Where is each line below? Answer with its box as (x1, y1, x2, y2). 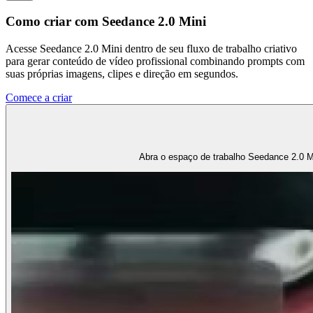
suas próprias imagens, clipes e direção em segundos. (6, 67, 238, 80)
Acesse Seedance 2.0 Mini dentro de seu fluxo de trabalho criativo (6, 42, 297, 54)
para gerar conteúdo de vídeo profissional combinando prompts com (6, 54, 305, 67)
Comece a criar (6, 91, 72, 103)
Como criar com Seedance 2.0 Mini (6, 14, 206, 29)
